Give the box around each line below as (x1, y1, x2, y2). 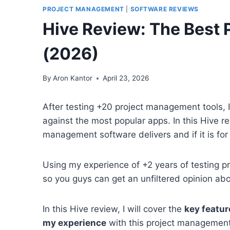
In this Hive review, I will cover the (43, 204, 184, 215)
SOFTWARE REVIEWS (130, 5, 199, 13)
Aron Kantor (53, 74, 93, 83)
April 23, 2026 (103, 74, 149, 83)
